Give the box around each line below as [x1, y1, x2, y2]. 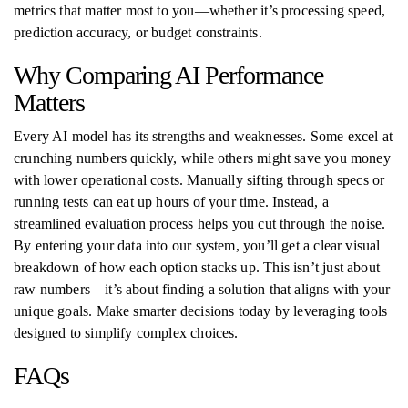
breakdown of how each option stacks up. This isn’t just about [14, 260, 380, 275]
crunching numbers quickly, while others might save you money [14, 150, 391, 166]
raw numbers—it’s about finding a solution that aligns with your [14, 281, 391, 297]
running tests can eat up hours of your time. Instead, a [14, 194, 329, 209]
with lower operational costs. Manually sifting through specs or [14, 172, 385, 188]
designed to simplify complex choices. [14, 325, 239, 341]
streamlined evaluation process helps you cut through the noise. [14, 216, 386, 231]
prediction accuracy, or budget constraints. [14, 25, 262, 40]
